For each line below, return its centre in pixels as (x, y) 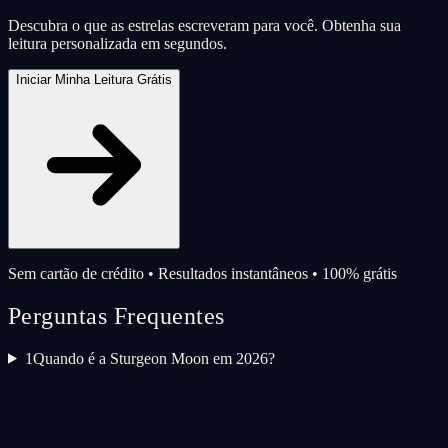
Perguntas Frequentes (116, 315)
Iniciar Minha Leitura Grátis (94, 79)
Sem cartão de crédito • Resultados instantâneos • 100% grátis (202, 273)
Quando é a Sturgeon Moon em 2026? (153, 358)
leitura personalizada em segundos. (117, 43)
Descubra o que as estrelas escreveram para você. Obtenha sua (204, 25)
